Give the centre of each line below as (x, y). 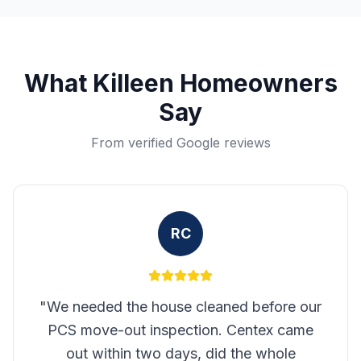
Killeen (133, 83)
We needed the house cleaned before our (184, 307)
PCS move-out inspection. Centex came (180, 330)
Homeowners (255, 83)
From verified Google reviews (180, 143)
